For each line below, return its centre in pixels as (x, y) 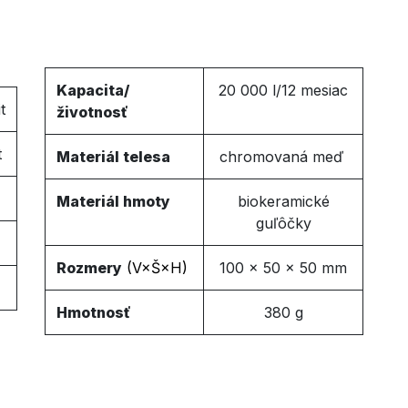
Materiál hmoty (113, 201)
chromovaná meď (283, 157)
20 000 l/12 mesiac (283, 90)
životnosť (92, 112)
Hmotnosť (93, 312)
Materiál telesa (113, 157)
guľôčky (283, 223)
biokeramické (283, 201)
